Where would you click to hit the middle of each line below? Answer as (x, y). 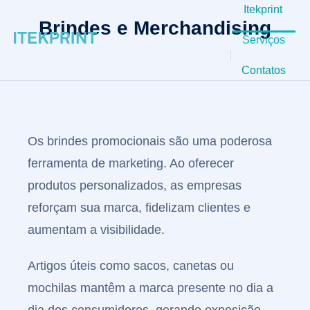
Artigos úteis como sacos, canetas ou (131, 266)
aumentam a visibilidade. (96, 230)
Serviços (263, 40)
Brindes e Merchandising (155, 28)
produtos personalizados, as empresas (135, 185)
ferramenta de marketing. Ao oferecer (131, 163)
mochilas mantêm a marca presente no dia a (151, 288)
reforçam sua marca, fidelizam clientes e (139, 208)
